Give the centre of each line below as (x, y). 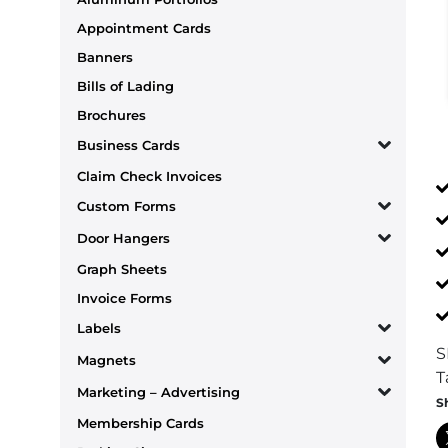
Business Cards (128, 145)
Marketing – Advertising (158, 392)
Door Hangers (123, 238)
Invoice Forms (124, 297)
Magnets (106, 360)
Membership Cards (140, 422)
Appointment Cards (144, 27)
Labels (99, 328)
